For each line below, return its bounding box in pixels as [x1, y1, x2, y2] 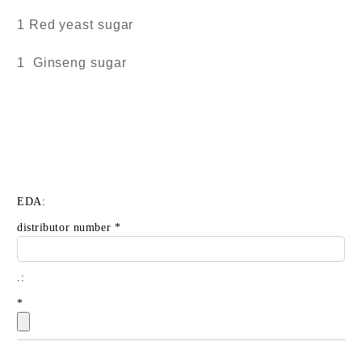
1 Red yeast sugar [17, 18, 138, 32]
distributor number [17, 221, 115, 234]
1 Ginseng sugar [17, 56, 127, 69]
